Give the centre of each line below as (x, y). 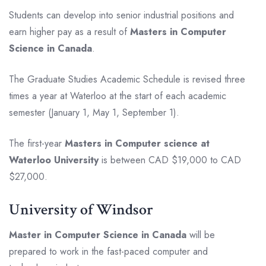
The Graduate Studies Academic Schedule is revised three (127, 79)
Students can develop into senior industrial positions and (121, 15)
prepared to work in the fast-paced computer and (108, 251)
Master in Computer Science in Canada (98, 235)
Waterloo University (54, 160)
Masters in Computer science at (137, 143)
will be (201, 235)
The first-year (37, 143)
